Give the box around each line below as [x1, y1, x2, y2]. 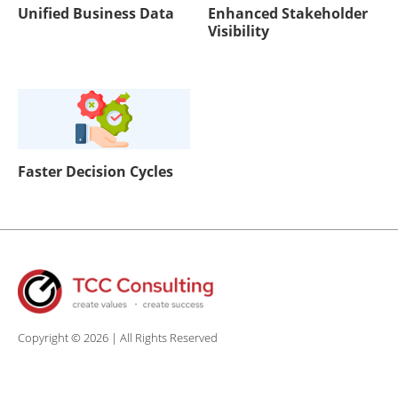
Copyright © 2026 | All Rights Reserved [18, 329, 218, 346]
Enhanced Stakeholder [207, 3, 368, 23]
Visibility [207, 20, 269, 41]
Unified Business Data [18, 3, 174, 23]
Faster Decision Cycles [18, 161, 173, 181]
